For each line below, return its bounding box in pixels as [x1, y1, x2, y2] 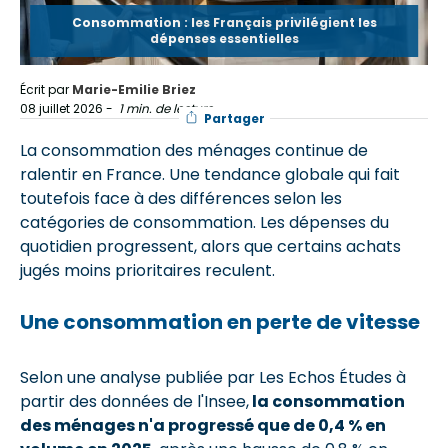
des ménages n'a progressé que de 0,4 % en [20, 413, 386, 437]
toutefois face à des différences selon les [20, 186, 342, 210]
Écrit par [20, 80, 72, 98]
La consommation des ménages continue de [20, 138, 368, 162]
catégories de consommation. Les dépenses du [20, 210, 389, 234]
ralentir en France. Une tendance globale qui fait [20, 162, 400, 186]
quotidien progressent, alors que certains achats [20, 234, 401, 258]
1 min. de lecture [116, 99, 216, 117]
